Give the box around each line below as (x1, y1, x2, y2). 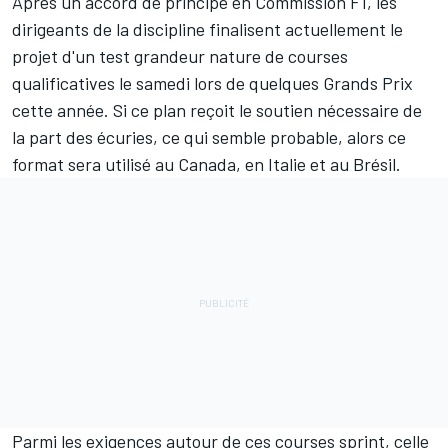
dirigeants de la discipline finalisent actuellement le (12, 17, 403, 40)
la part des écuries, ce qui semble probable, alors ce (12, 125, 406, 148)
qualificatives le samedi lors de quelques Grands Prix (12, 71, 413, 94)
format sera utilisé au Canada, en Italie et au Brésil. (12, 152, 401, 175)
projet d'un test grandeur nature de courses (12, 44, 348, 67)
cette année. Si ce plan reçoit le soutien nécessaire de (12, 98, 422, 121)
